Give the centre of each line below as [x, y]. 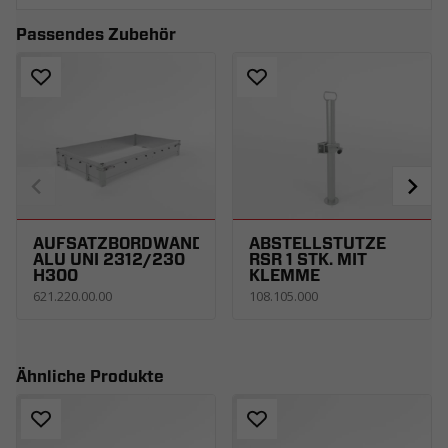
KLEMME [284, 275]
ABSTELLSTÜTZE [317, 243]
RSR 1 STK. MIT [308, 259]
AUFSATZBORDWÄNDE [123, 243]
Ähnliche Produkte [90, 376]
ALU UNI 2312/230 [109, 259]
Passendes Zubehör [96, 34]
